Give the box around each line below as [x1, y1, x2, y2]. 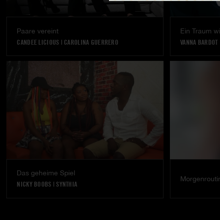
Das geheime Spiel [17, 169, 76, 177]
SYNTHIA [56, 180, 78, 189]
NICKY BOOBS [17, 180, 52, 189]
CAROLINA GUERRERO [64, 38, 118, 46]
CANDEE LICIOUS [17, 38, 59, 46]
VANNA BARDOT [180, 38, 218, 46]
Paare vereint [17, 27, 59, 35]
